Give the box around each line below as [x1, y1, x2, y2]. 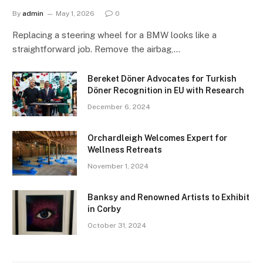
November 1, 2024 [87, 161, 149, 170]
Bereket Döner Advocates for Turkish [87, 73, 237, 83]
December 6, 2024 [87, 102, 150, 111]
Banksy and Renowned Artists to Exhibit [87, 192, 249, 202]
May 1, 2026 [56, 9, 95, 18]
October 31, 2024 [87, 221, 146, 230]
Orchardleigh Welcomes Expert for [87, 133, 227, 143]
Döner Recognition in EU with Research [87, 85, 244, 95]
